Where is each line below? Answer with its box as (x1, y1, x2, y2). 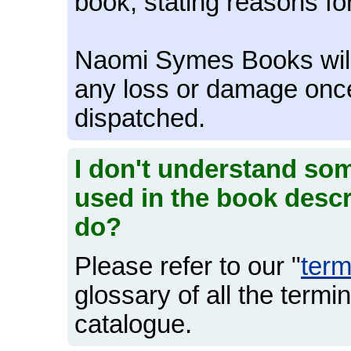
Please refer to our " (74, 252, 301, 281)
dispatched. (74, 104, 205, 133)
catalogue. (74, 310, 192, 339)
